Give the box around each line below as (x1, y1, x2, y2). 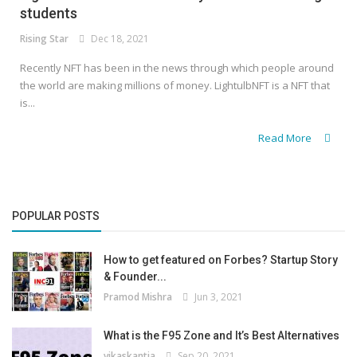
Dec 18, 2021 (86, 32, 149, 46)
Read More (258, 131, 314, 146)
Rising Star (20, 32, 69, 46)
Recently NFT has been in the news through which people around (20, 61, 334, 76)
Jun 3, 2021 (190, 290, 243, 304)
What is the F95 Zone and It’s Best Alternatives (104, 329, 339, 343)
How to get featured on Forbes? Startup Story (104, 253, 338, 267)
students (20, 5, 77, 22)
